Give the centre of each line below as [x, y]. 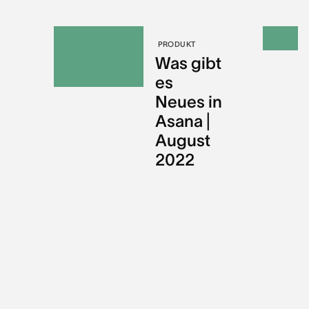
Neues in [188, 101]
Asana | [182, 121]
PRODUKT [177, 44]
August [182, 140]
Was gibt [188, 63]
